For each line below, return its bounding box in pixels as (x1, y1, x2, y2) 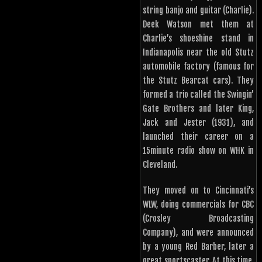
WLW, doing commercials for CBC (143, 199, 254, 210)
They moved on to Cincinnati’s (143, 185, 254, 196)
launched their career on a (143, 132, 254, 142)
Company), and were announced (143, 227, 254, 238)
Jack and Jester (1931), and (143, 118, 254, 128)
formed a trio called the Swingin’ (143, 89, 254, 100)
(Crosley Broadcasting (143, 213, 254, 224)
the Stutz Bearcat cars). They (143, 75, 254, 86)
